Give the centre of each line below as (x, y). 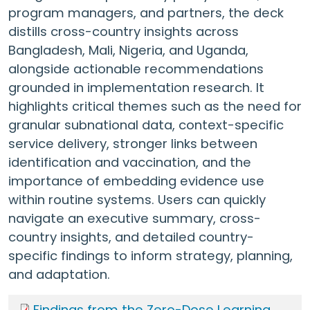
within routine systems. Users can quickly (137, 200)
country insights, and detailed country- (131, 237)
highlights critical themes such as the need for (155, 107)
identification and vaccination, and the (130, 163)
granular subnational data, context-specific (146, 125)
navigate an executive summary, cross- (135, 219)
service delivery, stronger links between (133, 144)
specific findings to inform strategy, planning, (151, 256)
